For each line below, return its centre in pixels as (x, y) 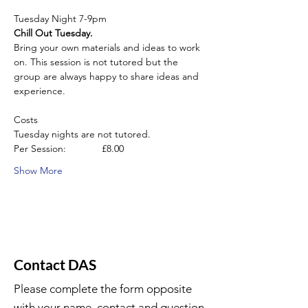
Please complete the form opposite (103, 289)
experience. (40, 91)
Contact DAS (55, 264)
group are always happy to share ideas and (108, 76)
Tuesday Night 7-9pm (60, 19)
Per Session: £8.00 (69, 148)
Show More (38, 170)
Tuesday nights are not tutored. (82, 134)
